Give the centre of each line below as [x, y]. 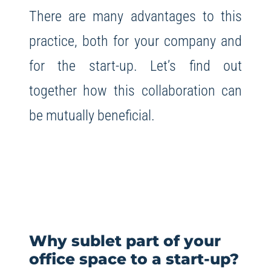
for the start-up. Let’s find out [135, 66]
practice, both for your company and [135, 41]
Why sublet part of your [125, 241]
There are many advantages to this [135, 16]
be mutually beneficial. [92, 116]
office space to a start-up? [134, 259]
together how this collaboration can [135, 91]
